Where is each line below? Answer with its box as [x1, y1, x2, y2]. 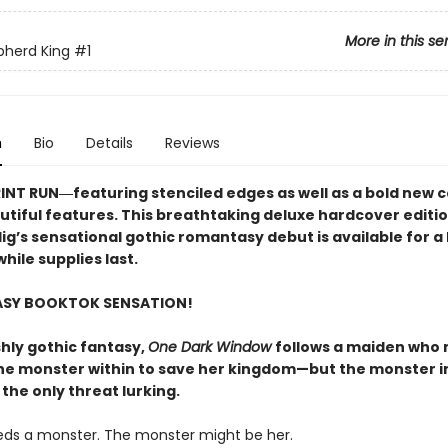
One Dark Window [147, 337, 275, 357]
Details [85, 133, 133, 153]
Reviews [164, 133, 220, 153]
